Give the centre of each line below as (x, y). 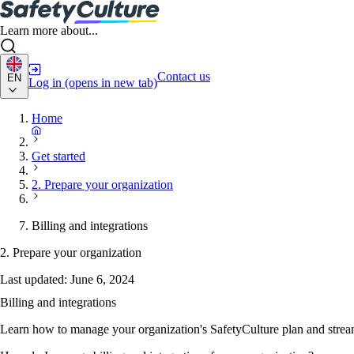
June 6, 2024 (102, 279)
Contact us (184, 76)
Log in (45, 82)
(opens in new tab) (111, 82)
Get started (58, 156)
